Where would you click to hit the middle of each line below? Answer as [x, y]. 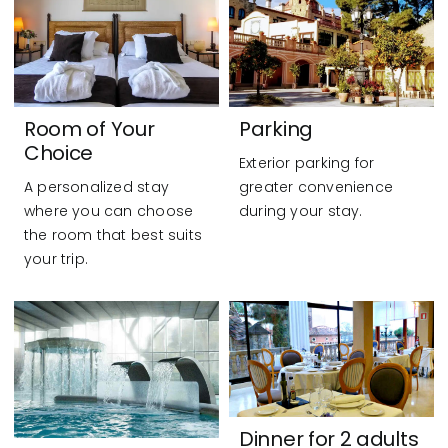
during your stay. [301, 211]
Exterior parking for [307, 163]
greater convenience [316, 187]
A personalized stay [96, 187]
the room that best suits [113, 235]
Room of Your [89, 129]
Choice [58, 153]
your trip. [56, 259]
